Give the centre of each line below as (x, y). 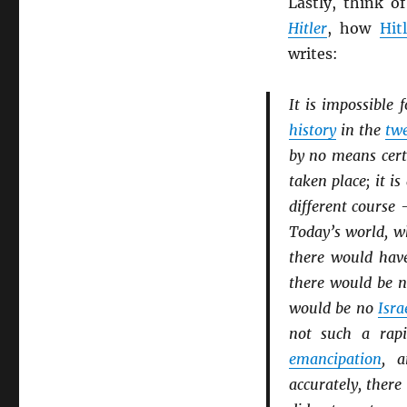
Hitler (307, 28)
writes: (313, 54)
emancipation (335, 359)
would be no (333, 308)
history (312, 130)
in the (360, 130)
